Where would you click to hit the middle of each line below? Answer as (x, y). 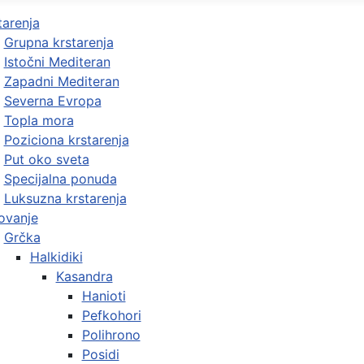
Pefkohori (111, 315)
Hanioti (104, 296)
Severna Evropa (52, 101)
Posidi (100, 354)
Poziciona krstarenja (66, 140)
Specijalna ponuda (60, 179)
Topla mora (39, 120)
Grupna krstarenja (58, 42)
